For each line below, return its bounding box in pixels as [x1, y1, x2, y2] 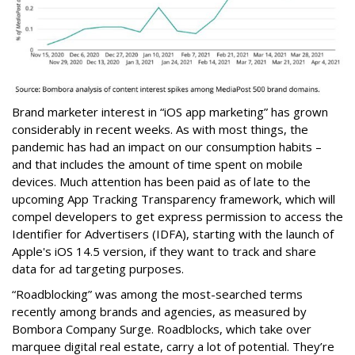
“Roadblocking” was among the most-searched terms [12, 286, 303, 303]
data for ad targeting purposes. [12, 261, 187, 277]
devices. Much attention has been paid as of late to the [12, 174, 311, 190]
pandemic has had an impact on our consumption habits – [12, 139, 322, 155]
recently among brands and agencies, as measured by [12, 303, 307, 320]
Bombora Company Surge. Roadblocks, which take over [12, 321, 311, 338]
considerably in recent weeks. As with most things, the [12, 121, 308, 138]
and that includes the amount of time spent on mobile [12, 156, 303, 173]
